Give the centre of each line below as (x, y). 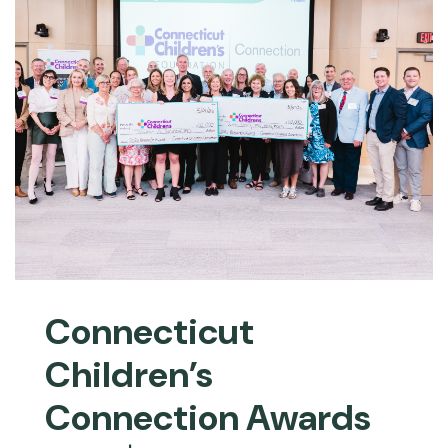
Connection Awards (208, 418)
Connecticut (149, 332)
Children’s (129, 375)
